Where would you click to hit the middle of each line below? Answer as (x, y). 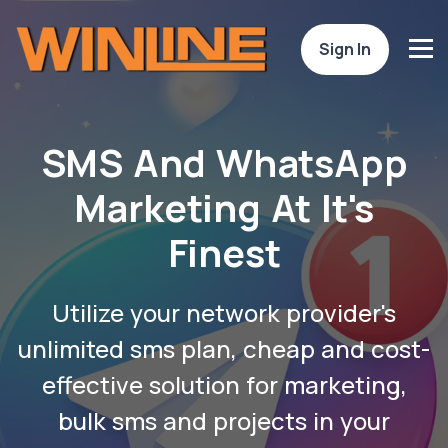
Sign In (345, 48)
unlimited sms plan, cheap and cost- (224, 348)
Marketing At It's (224, 207)
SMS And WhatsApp (224, 162)
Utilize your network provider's (224, 312)
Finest (224, 252)
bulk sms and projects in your (224, 420)
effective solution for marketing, (224, 384)
